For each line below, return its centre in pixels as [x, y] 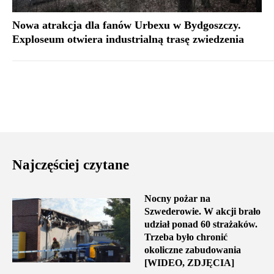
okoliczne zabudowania [192, 250]
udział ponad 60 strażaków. [201, 224]
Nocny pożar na [177, 198]
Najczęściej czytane [71, 165]
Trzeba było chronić [186, 237]
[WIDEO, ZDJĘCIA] [189, 262]
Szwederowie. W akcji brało [202, 211]
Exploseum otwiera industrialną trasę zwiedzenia [128, 39]
